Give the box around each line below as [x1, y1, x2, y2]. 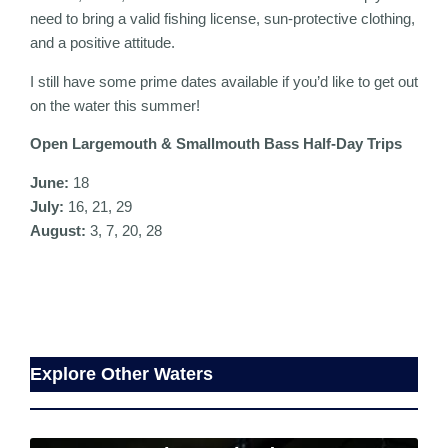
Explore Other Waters [30, 363, 213, 384]
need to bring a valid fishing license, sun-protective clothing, [30, 10, 415, 28]
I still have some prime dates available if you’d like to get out [30, 72, 418, 90]
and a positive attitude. [30, 34, 175, 52]
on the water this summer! [30, 96, 200, 114]
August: [30, 221, 86, 239]
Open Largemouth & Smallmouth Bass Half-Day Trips [30, 135, 402, 153]
